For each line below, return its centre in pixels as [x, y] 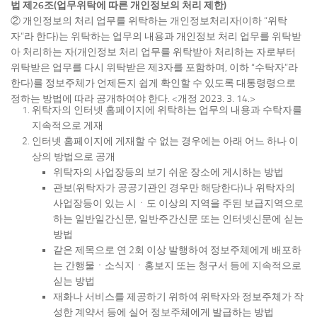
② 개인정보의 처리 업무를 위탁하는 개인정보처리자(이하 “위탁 [149, 21]
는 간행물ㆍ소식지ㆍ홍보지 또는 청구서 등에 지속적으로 [177, 266]
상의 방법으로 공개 [74, 157]
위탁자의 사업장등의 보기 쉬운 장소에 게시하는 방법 [168, 173]
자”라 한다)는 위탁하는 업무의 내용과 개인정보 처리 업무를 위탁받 [156, 37]
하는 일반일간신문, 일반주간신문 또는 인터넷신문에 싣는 [178, 219]
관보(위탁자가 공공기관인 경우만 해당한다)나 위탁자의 [174, 188]
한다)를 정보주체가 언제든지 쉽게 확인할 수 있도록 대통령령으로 [153, 83]
